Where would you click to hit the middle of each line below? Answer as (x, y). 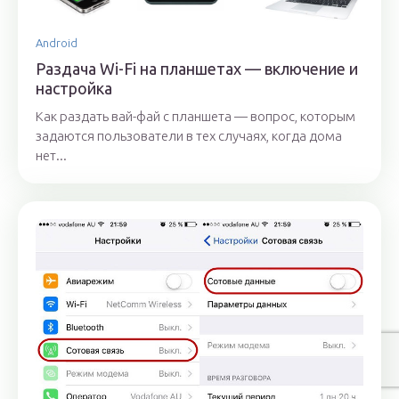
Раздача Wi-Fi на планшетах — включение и (197, 68)
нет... (51, 155)
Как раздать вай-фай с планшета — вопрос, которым (195, 116)
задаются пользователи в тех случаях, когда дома (189, 135)
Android (57, 42)
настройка (74, 88)
